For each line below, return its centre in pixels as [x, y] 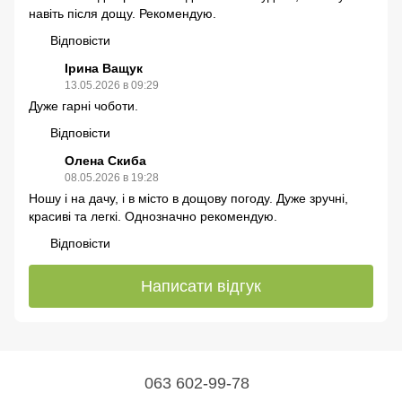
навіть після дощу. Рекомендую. [122, 14]
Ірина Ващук [104, 69]
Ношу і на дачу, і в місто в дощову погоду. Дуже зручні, [188, 199]
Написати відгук [201, 286]
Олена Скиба [105, 161]
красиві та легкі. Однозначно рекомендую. [153, 217]
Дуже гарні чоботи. [83, 106]
